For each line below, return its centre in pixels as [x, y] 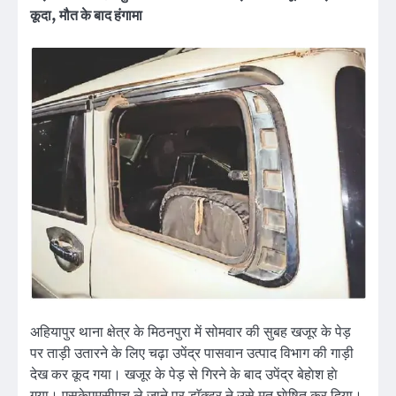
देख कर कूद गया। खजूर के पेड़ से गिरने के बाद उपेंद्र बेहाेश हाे [184, 375]
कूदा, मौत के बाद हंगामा [86, 16]
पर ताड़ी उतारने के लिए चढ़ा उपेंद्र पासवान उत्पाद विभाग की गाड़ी [192, 354]
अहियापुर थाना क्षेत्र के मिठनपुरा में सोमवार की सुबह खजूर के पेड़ [190, 333]
